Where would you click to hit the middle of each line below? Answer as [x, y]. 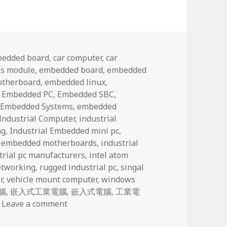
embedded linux [75, 82]
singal [133, 167]
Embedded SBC [86, 94]
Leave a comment [35, 203]
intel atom [109, 155]
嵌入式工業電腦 [39, 191]
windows [119, 179]
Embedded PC [28, 94]
